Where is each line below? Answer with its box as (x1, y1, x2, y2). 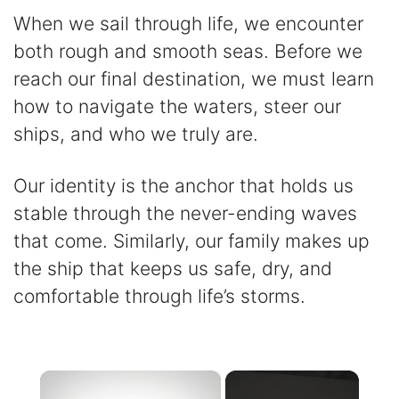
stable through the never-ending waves (13, 202, 357, 225)
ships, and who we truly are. (13, 123, 258, 146)
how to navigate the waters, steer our (13, 95, 341, 118)
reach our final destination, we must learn (13, 68, 374, 91)
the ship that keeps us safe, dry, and (13, 257, 332, 281)
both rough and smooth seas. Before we (13, 40, 362, 63)
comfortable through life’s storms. (13, 285, 305, 308)
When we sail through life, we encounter (13, 12, 363, 36)
